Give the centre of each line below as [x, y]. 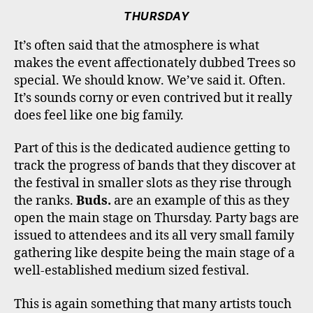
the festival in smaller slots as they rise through [153, 184]
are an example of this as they [200, 201]
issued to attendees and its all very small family [154, 236]
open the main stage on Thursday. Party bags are [156, 219]
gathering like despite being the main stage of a [154, 254]
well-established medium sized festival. [132, 271]
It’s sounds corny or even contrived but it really [153, 98]
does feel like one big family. [99, 115]
